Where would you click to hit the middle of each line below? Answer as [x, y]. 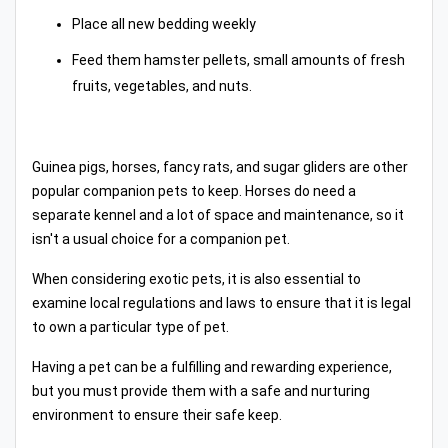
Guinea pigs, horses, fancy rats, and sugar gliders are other [220, 167]
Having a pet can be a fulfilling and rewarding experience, [212, 367]
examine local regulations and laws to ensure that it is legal [221, 303]
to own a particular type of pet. [130, 327]
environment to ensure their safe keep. [157, 415]
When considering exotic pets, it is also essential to [196, 279]
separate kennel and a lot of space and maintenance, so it [218, 215]
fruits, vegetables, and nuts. [162, 86]
